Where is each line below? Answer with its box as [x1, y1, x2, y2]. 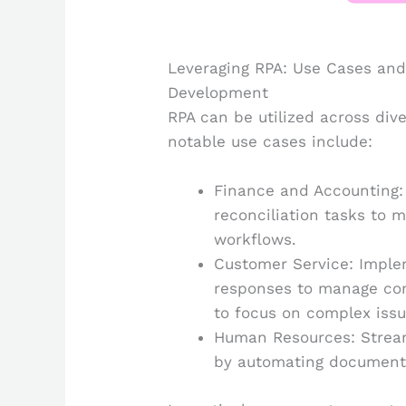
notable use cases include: [168, 132, 373, 151]
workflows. [214, 230, 297, 249]
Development [168, 83, 269, 102]
